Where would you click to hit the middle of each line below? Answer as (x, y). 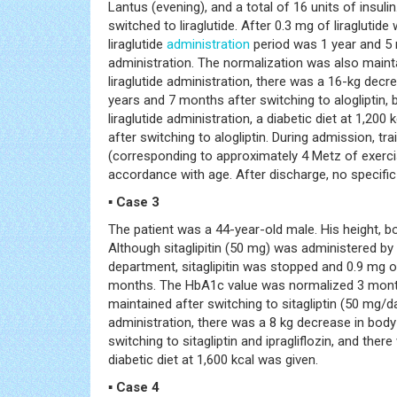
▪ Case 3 (134, 202)
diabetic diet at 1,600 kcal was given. (213, 359)
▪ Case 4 (134, 387)
